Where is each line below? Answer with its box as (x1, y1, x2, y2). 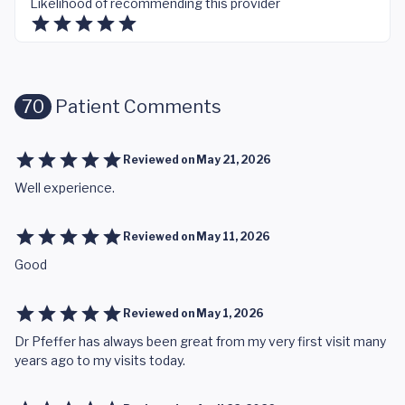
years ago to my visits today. (14, 353, 185, 368)
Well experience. (14, 180, 115, 195)
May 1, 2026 (196, 306, 264, 320)
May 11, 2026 (196, 230, 270, 243)
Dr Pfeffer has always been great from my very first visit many (14, 334, 386, 349)
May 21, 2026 (196, 153, 271, 166)
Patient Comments (52, 96, 221, 118)
